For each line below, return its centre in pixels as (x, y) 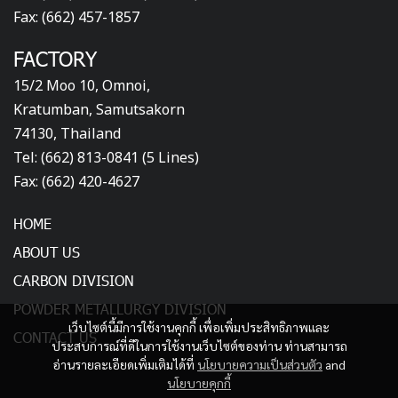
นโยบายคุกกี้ (199, 383)
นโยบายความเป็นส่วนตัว (260, 364)
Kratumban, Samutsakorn (99, 110)
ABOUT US (47, 251)
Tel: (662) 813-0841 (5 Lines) (106, 158)
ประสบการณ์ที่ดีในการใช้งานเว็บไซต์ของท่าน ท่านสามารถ (199, 346)
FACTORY (55, 58)
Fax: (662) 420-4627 (76, 182)
